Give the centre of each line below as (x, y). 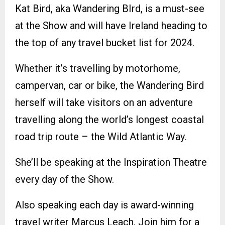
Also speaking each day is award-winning (104, 205)
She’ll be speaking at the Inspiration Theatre (111, 162)
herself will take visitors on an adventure (104, 102)
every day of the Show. (65, 179)
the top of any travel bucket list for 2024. (105, 42)
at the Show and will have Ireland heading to (111, 25)
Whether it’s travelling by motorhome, (98, 68)
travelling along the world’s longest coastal (109, 119)
